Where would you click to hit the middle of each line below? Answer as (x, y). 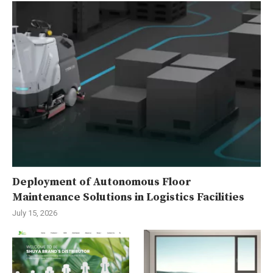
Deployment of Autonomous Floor (102, 182)
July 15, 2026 (35, 213)
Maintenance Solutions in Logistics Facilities (128, 197)
